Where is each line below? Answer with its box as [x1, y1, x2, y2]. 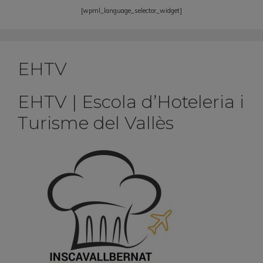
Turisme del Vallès [18, 112, 174, 134]
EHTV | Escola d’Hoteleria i [18, 90, 244, 113]
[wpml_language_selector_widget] [81, 6, 182, 15]
